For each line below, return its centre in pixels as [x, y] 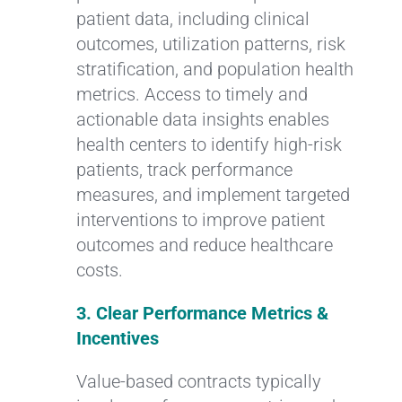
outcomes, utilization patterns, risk [210, 44]
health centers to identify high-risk [209, 144]
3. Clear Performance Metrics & [202, 313]
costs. [99, 270]
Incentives [117, 338]
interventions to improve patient [200, 219]
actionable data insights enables [202, 119]
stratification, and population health [214, 69]
